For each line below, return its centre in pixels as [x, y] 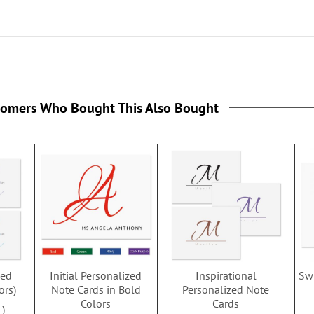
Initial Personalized [96, 276]
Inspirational [226, 276]
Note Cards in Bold [96, 290]
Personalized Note [226, 290]
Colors [96, 304]
